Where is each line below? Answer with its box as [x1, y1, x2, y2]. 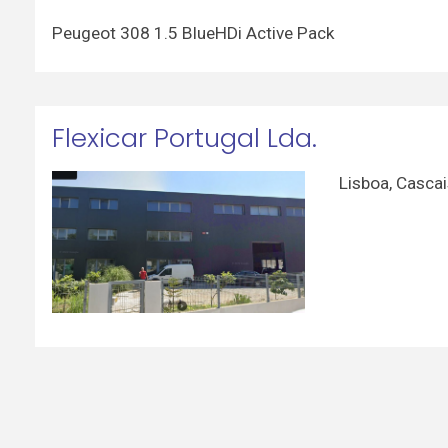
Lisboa [339, 172, 390, 193]
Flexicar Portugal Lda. [51, 120, 317, 157]
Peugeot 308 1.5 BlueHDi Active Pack [51, 22, 335, 43]
